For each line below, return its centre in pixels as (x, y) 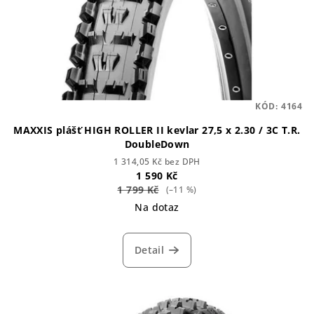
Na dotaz (157, 207)
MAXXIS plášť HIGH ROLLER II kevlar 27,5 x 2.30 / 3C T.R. (157, 130)
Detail (149, 250)
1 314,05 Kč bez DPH (157, 162)
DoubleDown (157, 144)
